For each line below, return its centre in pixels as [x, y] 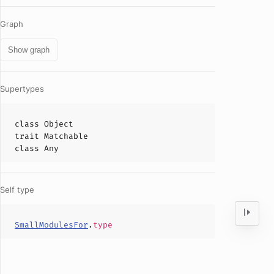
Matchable [66, 136]
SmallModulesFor [51, 225]
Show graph [29, 50]
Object [59, 124]
